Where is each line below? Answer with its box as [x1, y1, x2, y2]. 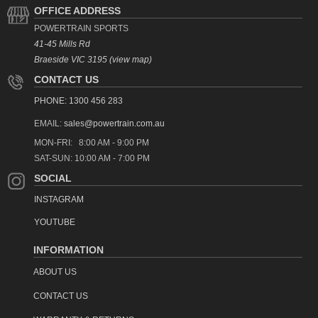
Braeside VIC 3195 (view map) [34, 54, 152, 65]
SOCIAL [34, 172, 72, 184]
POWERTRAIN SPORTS [34, 23, 128, 33]
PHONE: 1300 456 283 [34, 95, 123, 106]
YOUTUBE [34, 216, 75, 227]
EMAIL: [34, 118, 64, 128]
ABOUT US [33, 266, 77, 277]
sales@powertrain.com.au [64, 118, 165, 128]
